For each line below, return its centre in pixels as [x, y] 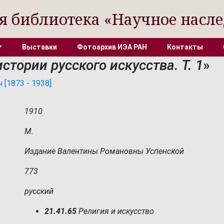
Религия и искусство [115, 211]
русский [39, 191]
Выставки [39, 47]
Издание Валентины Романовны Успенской [104, 151]
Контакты [185, 47]
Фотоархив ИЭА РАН [112, 47]
